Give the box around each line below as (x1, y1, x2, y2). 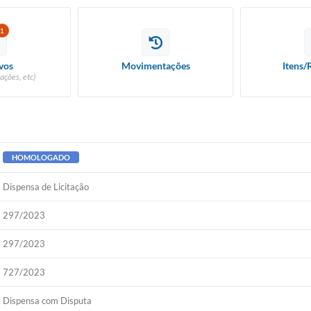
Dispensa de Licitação (3, 181, 90, 192)
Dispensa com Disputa (3, 295, 92, 306)
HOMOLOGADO (12, 153, 71, 162)
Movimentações (121, 60, 190, 72)
